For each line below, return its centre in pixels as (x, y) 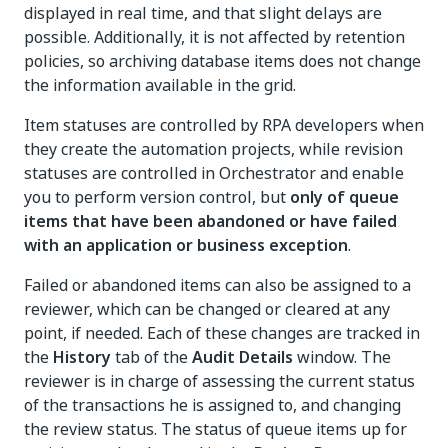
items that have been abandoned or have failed (210, 221)
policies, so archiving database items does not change (222, 61)
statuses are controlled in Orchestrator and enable (214, 173)
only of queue (344, 197)
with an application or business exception (186, 245)
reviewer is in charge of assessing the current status (219, 381)
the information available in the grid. (160, 85)
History (82, 357)
